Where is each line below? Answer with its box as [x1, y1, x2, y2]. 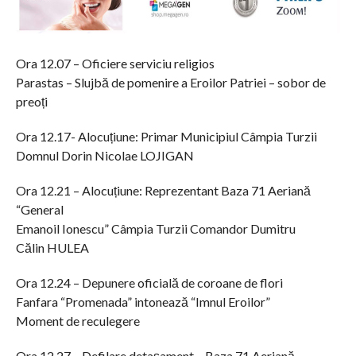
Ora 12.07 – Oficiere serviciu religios [15, 56, 215, 72]
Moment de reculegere [15, 313, 140, 329]
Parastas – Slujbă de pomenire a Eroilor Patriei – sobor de [15, 75, 326, 91]
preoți [15, 94, 48, 110]
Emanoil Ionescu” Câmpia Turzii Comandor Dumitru [15, 221, 296, 237]
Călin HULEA [15, 240, 89, 256]
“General [15, 202, 64, 218]
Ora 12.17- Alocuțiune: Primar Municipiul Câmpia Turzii [15, 129, 317, 145]
